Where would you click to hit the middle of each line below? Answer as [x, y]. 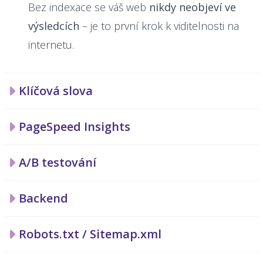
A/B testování [58, 162]
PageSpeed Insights [75, 127]
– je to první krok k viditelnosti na [159, 26]
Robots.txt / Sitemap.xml [90, 234]
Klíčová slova [56, 91]
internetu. [51, 45]
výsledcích [54, 26]
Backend [43, 198]
